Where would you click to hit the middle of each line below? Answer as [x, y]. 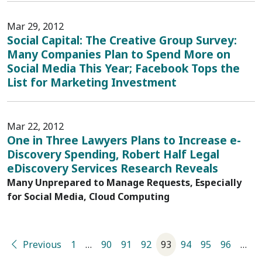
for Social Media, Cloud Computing [88, 196]
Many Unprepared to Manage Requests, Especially [124, 182]
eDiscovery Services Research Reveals [113, 168]
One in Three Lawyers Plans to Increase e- [124, 140]
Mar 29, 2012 [35, 26]
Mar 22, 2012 [35, 126]
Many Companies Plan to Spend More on [119, 54]
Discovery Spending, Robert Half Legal [113, 154]
